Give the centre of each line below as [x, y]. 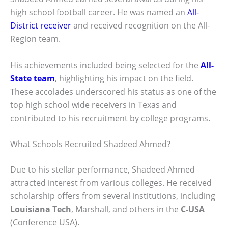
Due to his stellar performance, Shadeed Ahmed [103, 170]
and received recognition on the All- [140, 26]
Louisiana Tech [41, 209]
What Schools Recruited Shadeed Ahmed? [90, 144]
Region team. [35, 39]
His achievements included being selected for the [105, 65]
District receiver [41, 26]
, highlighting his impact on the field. [124, 78]
